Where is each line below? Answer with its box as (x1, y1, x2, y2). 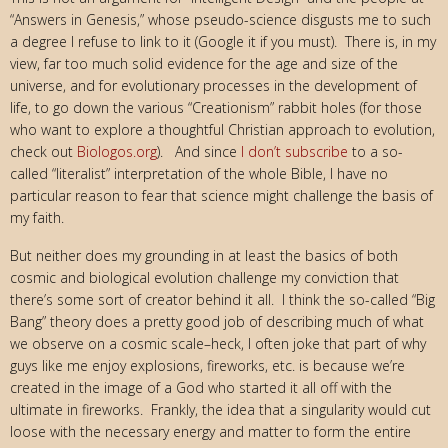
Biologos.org (77, 141, 157, 161)
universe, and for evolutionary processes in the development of (10, 75, 417, 95)
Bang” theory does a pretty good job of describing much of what (10, 311, 424, 331)
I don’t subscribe (241, 141, 348, 161)
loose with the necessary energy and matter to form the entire (10, 421, 411, 441)
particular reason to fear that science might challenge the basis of (10, 185, 433, 205)
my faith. (10, 207, 64, 227)
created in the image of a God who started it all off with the (10, 377, 392, 397)
